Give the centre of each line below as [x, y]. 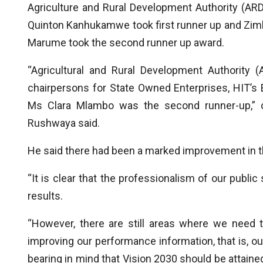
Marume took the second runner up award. [126, 43]
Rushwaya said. [64, 123]
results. [45, 196]
